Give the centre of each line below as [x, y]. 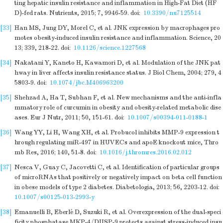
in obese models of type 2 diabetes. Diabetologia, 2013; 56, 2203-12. [111, 187]
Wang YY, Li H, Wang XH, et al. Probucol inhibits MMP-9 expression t [117, 132]
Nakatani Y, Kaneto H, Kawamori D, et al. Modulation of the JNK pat [117, 63]
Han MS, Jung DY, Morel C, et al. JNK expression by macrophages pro [117, 28]
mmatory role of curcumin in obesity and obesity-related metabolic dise [118, 108]
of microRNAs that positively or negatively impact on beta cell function [118, 177]
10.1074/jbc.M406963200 [87, 83]
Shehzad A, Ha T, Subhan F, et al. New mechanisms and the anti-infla [118, 98]
